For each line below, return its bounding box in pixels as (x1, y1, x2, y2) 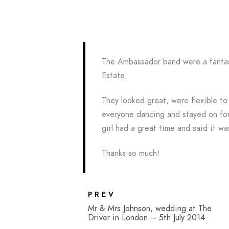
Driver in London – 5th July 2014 (88, 212, 205, 223)
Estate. (102, 70, 127, 81)
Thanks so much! (102, 148, 159, 159)
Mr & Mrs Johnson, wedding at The (88, 203, 212, 214)
